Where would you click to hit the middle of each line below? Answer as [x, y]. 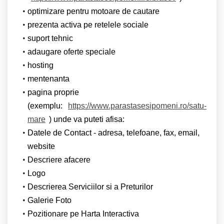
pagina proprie [53, 92]
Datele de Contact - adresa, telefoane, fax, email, [113, 132]
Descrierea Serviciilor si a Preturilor [90, 186]
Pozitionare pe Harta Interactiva [83, 213]
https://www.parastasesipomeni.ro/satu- [137, 105]
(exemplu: [46, 105]
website [41, 146]
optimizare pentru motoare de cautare [93, 11]
